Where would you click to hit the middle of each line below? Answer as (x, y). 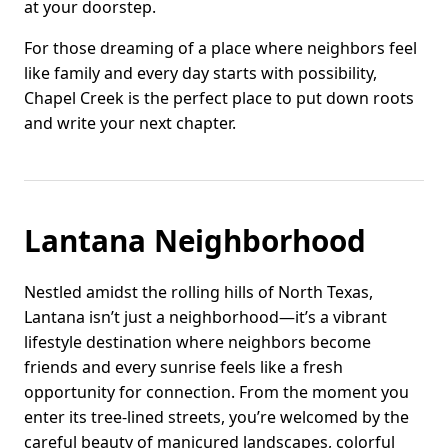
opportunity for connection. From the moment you (216, 391)
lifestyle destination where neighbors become (197, 341)
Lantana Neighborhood (195, 240)
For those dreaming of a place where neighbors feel (220, 47)
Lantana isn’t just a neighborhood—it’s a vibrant (205, 316)
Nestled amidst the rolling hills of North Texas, (198, 291)
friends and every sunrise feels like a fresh (183, 366)
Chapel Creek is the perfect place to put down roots (219, 97)
